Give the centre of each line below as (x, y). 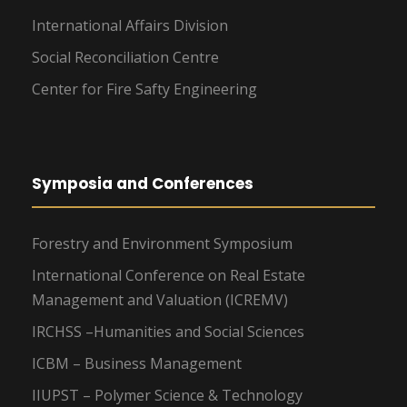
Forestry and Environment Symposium (162, 243)
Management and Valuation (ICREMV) (160, 299)
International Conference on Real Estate (169, 275)
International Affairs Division (130, 25)
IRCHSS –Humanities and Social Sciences (168, 331)
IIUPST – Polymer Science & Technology (167, 395)
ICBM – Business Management (137, 363)
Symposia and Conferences (143, 183)
